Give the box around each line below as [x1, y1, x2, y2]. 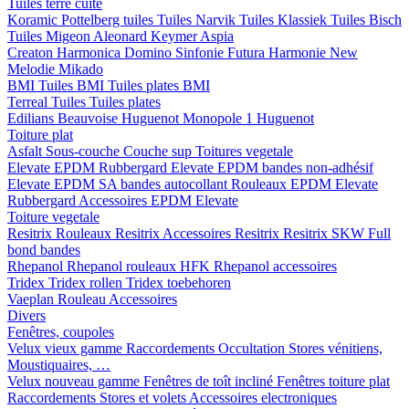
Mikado [58, 61, 103, 77]
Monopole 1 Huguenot [183, 110, 314, 126]
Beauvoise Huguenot [58, 110, 183, 126]
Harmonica [57, 45, 124, 60]
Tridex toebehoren [126, 275, 231, 290]
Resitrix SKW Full [283, 225, 391, 241]
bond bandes [7, 242, 80, 257]
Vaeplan [7, 291, 58, 307]
